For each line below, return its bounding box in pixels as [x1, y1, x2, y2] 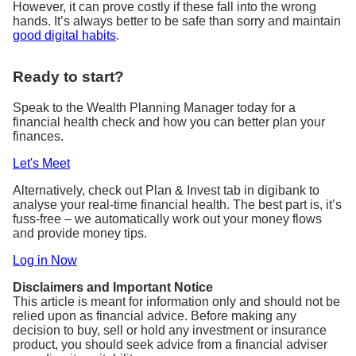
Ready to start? [13, 68, 124, 86]
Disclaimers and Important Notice [13, 280, 213, 294]
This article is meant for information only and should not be [13, 294, 340, 308]
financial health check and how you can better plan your [13, 114, 325, 129]
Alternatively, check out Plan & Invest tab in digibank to [13, 183, 319, 197]
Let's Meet [13, 156, 70, 170]
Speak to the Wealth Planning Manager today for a [13, 100, 296, 114]
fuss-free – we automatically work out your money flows [13, 211, 322, 226]
